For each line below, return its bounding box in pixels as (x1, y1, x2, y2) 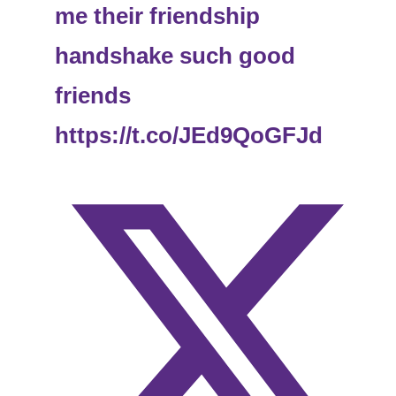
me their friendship (55, 4, 261, 29)
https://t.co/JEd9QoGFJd (55, 123, 324, 148)
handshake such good (55, 43, 296, 69)
